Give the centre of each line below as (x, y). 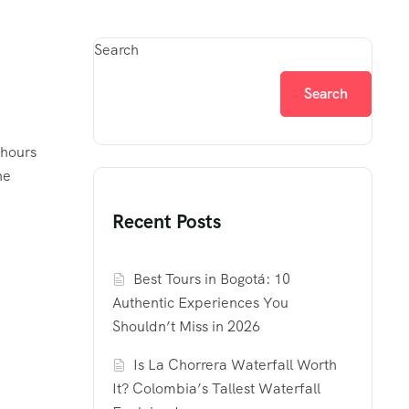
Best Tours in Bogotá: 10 (212, 279)
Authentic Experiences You (200, 303)
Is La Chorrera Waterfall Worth (236, 365)
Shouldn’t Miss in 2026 (186, 327)
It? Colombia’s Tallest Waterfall (216, 389)
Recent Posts (167, 222)
